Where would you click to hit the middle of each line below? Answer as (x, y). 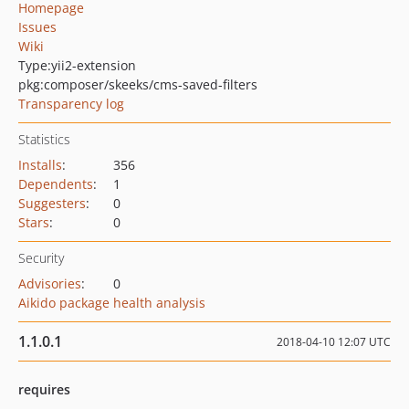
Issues (37, 27)
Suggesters (52, 203)
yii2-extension (94, 65)
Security (41, 258)
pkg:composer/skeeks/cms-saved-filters (138, 84)
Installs (40, 165)
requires (44, 389)
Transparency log (71, 104)
